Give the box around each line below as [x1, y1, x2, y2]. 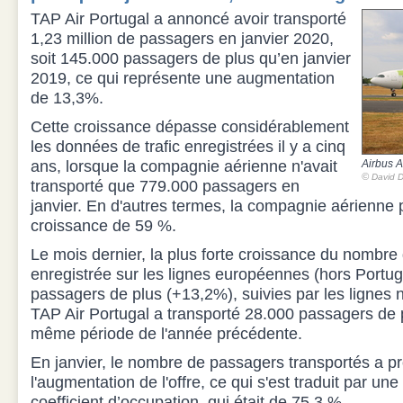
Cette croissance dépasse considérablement [31, 118, 349, 136]
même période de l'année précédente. [31, 325, 302, 343]
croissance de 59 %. [31, 217, 176, 235]
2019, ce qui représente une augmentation [31, 69, 335, 87]
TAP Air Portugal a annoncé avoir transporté [31, 10, 346, 28]
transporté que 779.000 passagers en [31, 177, 300, 195]
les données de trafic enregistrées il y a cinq [31, 138, 345, 156]
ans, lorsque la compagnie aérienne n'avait [31, 157, 337, 175]
